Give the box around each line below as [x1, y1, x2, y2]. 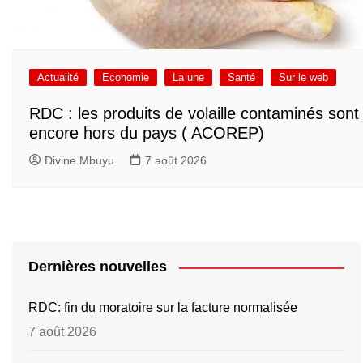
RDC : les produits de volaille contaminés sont [29, 105, 359, 123]
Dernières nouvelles [28, 258, 167, 275]
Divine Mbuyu [45, 154, 114, 168]
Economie [102, 70, 149, 83]
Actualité [37, 70, 79, 83]
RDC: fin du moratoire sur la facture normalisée [28, 301, 297, 315]
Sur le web [279, 70, 328, 83]
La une [173, 70, 204, 83]
